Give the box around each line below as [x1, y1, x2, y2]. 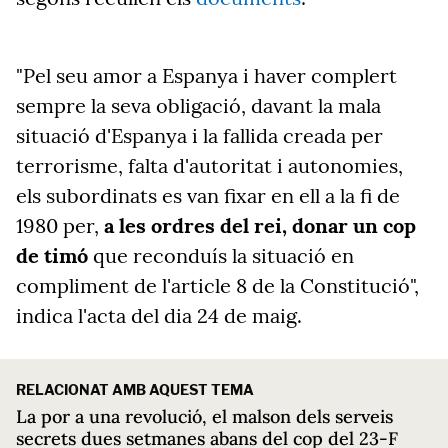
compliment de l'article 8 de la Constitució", [16, 273, 419, 298]
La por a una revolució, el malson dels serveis [16, 405, 393, 428]
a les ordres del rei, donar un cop [104, 213, 416, 238]
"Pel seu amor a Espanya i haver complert [16, 63, 397, 88]
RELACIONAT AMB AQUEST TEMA [16, 381, 254, 398]
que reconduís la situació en [88, 243, 354, 268]
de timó [16, 243, 88, 268]
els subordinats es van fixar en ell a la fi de [16, 183, 400, 208]
